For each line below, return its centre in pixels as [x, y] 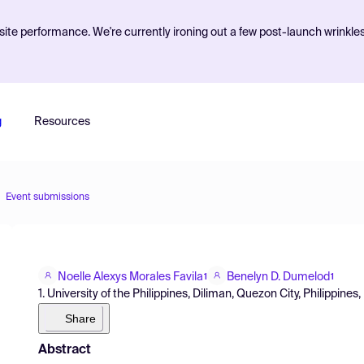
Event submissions [48, 197]
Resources [62, 122]
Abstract [65, 350]
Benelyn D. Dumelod [278, 277]
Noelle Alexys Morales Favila [130, 277]
